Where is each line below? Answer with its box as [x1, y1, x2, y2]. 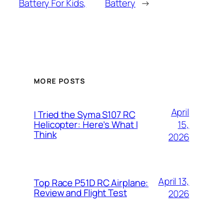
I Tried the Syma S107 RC [34, 108, 135, 121]
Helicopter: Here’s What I [34, 118, 138, 131]
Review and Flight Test [34, 186, 127, 200]
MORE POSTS [34, 76, 85, 86]
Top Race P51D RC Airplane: [34, 176, 149, 190]
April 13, [158, 175, 189, 188]
